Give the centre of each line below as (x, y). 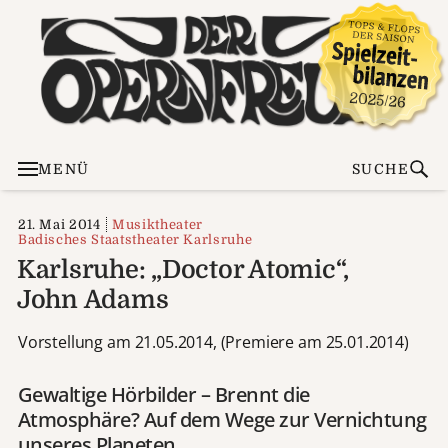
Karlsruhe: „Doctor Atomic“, (183, 269)
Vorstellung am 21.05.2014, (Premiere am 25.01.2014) (213, 341)
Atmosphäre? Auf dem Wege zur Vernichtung (222, 419)
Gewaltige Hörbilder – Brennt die (163, 394)
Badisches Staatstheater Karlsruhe (135, 239)
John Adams (92, 299)
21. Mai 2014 (59, 224)
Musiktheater (157, 224)
